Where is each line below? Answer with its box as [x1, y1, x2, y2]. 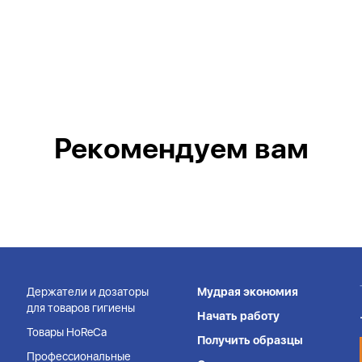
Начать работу [197, 309, 280, 322]
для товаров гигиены [27, 301, 135, 314]
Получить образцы [197, 334, 303, 347]
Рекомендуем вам [53, 132, 309, 165]
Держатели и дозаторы [27, 285, 149, 298]
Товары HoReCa [27, 326, 107, 339]
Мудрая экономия [197, 285, 298, 298]
